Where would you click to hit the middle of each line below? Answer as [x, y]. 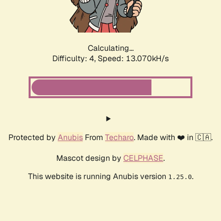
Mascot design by [90, 158]
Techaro [119, 138]
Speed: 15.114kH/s [133, 59]
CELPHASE [143, 158]
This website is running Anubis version [98, 177]
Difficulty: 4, [75, 59]
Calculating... [110, 48]
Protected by [33, 138]
